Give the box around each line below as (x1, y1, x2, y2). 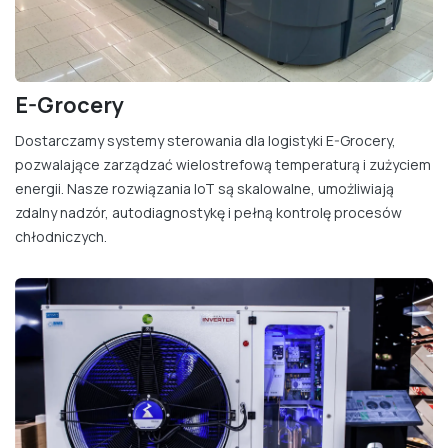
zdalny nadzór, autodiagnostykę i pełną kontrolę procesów (15, 203, 402, 223)
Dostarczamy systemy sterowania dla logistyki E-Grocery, (15, 131, 396, 151)
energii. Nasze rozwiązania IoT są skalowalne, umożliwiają (15, 179, 394, 199)
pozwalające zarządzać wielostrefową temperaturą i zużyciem (15, 155, 431, 175)
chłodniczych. (15, 227, 107, 247)
